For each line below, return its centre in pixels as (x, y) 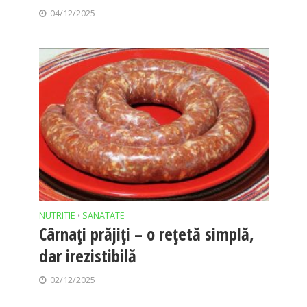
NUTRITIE (57, 215)
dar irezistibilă (87, 255)
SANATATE (103, 215)
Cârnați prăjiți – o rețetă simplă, (146, 233)
